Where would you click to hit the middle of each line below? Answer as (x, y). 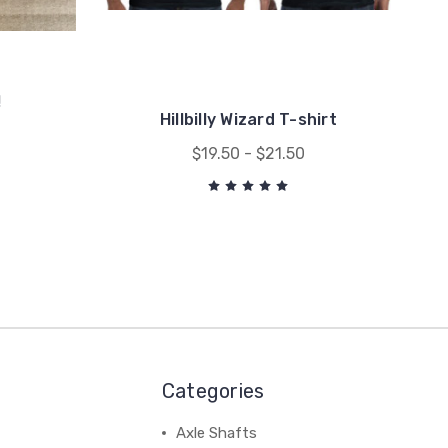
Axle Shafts (216, 432)
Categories (213, 390)
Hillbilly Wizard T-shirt (248, 119)
